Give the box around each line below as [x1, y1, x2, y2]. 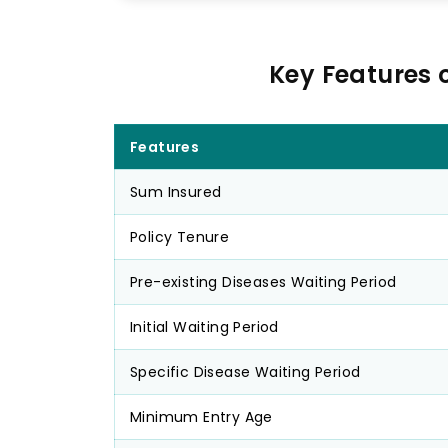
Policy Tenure [130, 227, 230, 247]
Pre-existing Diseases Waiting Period [130, 272, 397, 292]
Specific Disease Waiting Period [130, 362, 361, 382]
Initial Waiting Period [130, 317, 279, 337]
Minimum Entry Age [130, 407, 273, 427]
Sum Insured [130, 182, 222, 202]
